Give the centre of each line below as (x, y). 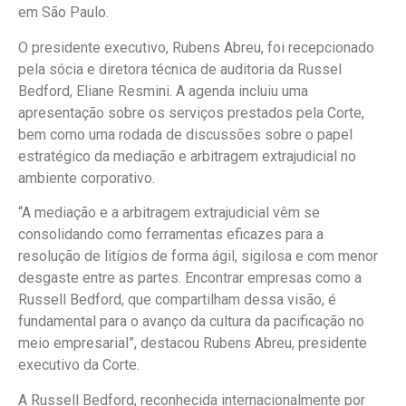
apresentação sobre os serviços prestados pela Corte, (191, 112)
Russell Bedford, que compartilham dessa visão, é (177, 300)
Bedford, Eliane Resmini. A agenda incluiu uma (163, 91)
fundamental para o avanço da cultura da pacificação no (191, 322)
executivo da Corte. (79, 365)
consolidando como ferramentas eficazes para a (171, 235)
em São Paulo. (63, 13)
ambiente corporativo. (87, 178)
